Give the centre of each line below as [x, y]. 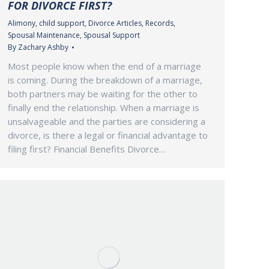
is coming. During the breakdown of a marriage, [105, 80]
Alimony [22, 23]
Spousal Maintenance [44, 35]
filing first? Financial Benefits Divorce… [87, 149]
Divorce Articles [115, 23]
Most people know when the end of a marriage [104, 66]
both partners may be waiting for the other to [103, 94]
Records [159, 23]
